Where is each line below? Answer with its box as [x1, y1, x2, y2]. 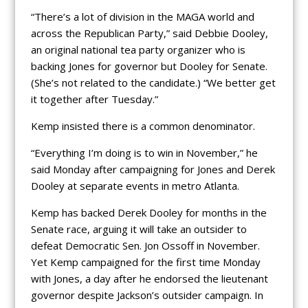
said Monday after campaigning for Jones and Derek [30, 162, 275, 176]
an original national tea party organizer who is [30, 42, 245, 56]
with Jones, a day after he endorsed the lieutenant [30, 271, 268, 285]
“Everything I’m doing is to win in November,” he [30, 145, 258, 159]
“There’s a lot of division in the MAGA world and [30, 9, 254, 23]
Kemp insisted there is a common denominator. [30, 118, 255, 133]
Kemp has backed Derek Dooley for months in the [30, 205, 267, 219]
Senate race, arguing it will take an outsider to [30, 221, 247, 236]
